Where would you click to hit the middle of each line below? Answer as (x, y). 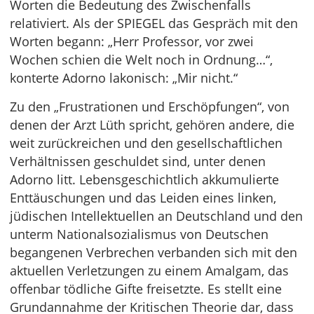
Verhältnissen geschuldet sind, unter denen (138, 162)
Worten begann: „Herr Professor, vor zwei (132, 42)
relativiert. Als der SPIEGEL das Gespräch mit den (154, 23)
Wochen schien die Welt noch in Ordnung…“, (141, 60)
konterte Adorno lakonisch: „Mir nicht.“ (124, 78)
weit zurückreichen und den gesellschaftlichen (146, 143)
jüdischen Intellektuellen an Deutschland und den (156, 216)
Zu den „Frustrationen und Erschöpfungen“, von (150, 107)
